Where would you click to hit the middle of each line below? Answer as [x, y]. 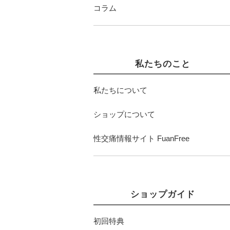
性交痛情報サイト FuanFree [141, 139]
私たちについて [120, 90]
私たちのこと [163, 64]
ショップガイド [163, 195]
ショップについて [124, 114]
